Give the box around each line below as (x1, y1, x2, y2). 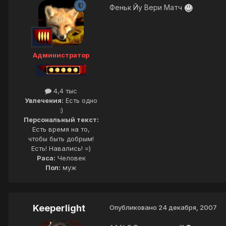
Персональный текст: (23, 116, 99, 124)
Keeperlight (33, 203, 85, 214)
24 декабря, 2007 (158, 203, 217, 212)
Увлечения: (25, 96, 64, 105)
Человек (55, 154, 86, 162)
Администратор (33, 51, 89, 60)
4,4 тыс (51, 87, 77, 95)
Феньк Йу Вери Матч (109, 3, 184, 12)
